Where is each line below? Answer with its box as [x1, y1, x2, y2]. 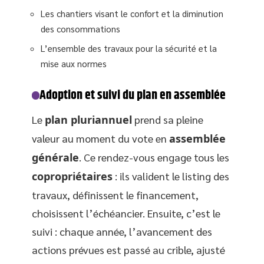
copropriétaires [32, 169, 113, 183]
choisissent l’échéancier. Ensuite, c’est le [32, 206, 220, 220]
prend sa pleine [132, 113, 203, 126]
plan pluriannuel [45, 113, 132, 127]
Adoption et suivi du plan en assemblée [39, 85, 226, 105]
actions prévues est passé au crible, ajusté [32, 243, 225, 256]
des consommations [41, 22, 120, 34]
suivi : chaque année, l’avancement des [32, 225, 212, 238]
